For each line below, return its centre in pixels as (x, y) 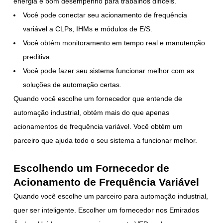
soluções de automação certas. (72, 84)
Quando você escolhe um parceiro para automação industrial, (111, 196)
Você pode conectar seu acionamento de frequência (105, 15)
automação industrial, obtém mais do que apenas (92, 112)
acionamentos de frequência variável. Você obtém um (98, 126)
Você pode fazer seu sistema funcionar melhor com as (109, 70)
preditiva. (38, 56)
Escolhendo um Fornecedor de (92, 168)
